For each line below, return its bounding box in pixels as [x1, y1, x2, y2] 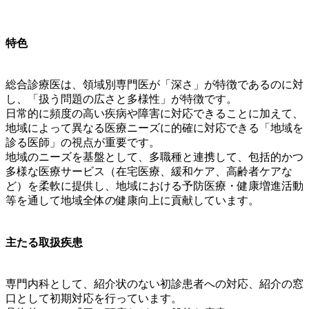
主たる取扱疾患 [6, 236, 83, 248]
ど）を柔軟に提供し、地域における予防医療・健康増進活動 [6, 180, 303, 192]
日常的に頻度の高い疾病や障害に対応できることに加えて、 [6, 108, 303, 120]
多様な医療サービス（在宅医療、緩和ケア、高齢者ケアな [6, 166, 292, 178]
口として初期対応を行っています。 [6, 292, 182, 304]
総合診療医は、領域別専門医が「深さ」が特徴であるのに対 [6, 79, 303, 91]
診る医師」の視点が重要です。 [6, 137, 160, 149]
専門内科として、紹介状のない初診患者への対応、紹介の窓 [6, 277, 303, 290]
